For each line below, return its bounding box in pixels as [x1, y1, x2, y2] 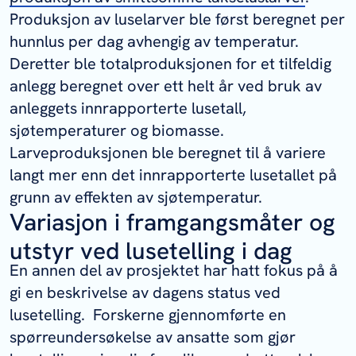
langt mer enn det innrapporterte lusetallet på [10, 164, 337, 185]
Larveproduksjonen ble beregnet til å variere [10, 141, 326, 163]
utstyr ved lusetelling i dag [10, 234, 292, 266]
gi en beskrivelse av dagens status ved [10, 282, 281, 304]
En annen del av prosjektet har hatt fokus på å [10, 260, 338, 281]
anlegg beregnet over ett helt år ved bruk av [10, 75, 322, 96]
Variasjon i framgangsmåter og [10, 206, 335, 238]
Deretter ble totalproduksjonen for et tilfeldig [10, 52, 331, 74]
